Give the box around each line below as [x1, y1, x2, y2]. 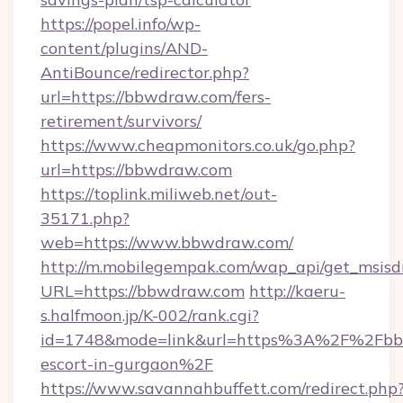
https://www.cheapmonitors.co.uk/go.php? [40, 135, 355, 156]
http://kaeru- [249, 281, 345, 301]
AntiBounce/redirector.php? [40, 62, 249, 83]
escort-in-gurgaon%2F [40, 354, 213, 374]
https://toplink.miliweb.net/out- [40, 184, 277, 204]
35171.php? [40, 208, 130, 228]
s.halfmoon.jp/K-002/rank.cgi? [40, 305, 259, 326]
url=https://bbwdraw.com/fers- [40, 86, 271, 107]
